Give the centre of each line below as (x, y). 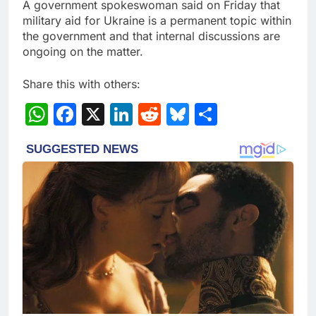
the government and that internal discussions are (151, 36)
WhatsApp (104, 114)
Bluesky (231, 114)
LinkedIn (178, 114)
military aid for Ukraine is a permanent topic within (157, 21)
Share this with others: (81, 84)
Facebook (129, 114)
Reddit (195, 114)
